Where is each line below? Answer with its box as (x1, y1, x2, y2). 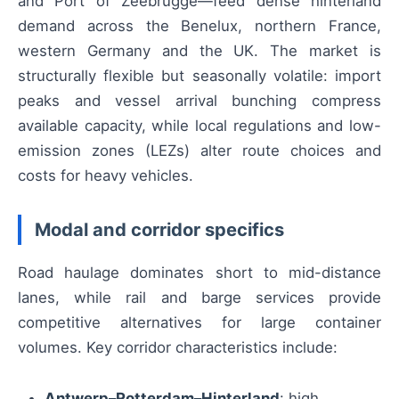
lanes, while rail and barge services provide (18, 289, 381, 307)
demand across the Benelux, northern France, (18, 17, 381, 35)
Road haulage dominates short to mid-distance (18, 264, 381, 282)
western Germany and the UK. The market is (18, 42, 381, 60)
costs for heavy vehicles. (18, 167, 193, 184)
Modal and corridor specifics (35, 218, 284, 241)
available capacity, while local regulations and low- (18, 117, 381, 134)
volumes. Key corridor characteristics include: (18, 338, 338, 357)
